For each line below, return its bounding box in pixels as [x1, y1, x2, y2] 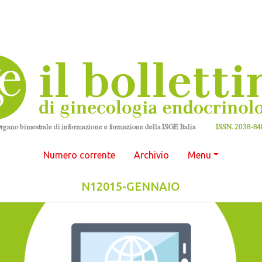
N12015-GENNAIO [81, 179, 181, 193]
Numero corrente [43, 149, 115, 160]
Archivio [133, 149, 169, 160]
